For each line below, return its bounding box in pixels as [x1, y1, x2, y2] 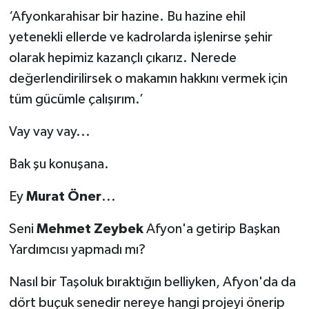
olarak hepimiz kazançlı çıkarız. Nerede [8, 50, 237, 65]
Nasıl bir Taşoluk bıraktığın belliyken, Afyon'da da [8, 275, 296, 289]
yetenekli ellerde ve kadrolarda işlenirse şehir [8, 30, 272, 44]
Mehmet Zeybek [36, 221, 143, 236]
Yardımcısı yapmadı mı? [8, 242, 146, 257]
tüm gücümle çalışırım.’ [8, 92, 143, 106]
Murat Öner [26, 189, 101, 203]
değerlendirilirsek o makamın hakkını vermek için [8, 71, 288, 86]
